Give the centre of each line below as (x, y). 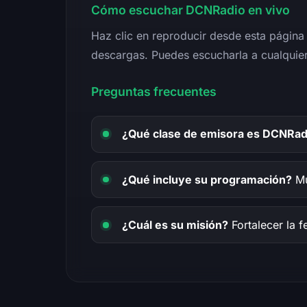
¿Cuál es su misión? (175, 224)
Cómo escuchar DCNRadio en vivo (191, 10)
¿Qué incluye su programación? (207, 179)
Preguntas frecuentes (154, 91)
